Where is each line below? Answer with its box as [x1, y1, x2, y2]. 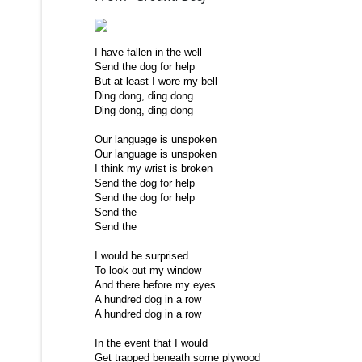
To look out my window [95, 264, 201, 276]
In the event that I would [95, 337, 208, 349]
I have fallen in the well [95, 46, 202, 58]
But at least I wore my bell [95, 75, 217, 87]
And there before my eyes [95, 279, 216, 291]
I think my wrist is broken [95, 162, 213, 175]
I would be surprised [95, 250, 188, 262]
